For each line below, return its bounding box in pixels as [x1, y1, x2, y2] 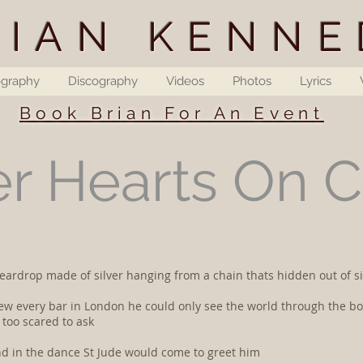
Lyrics [300, 74, 331, 88]
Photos [233, 74, 271, 88]
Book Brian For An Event [19, 103, 324, 123]
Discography [68, 74, 138, 88]
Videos [166, 74, 204, 88]
